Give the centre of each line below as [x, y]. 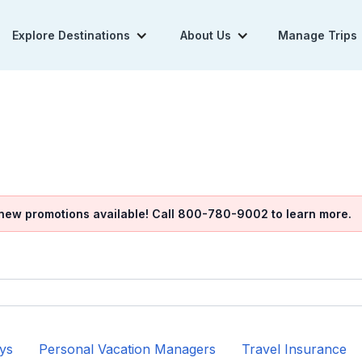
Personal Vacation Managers [127, 349]
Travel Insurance [294, 349]
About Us [205, 35]
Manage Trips [317, 35]
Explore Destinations [71, 35]
